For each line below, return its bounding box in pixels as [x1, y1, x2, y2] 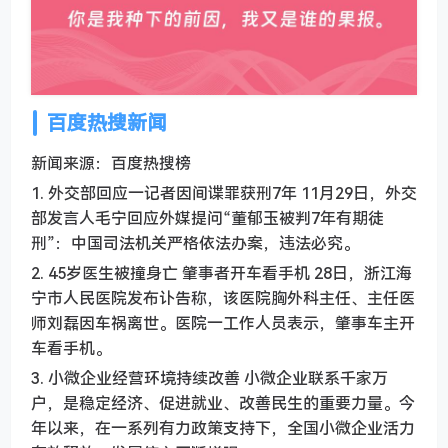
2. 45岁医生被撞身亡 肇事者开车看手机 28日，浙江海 [31, 262, 412, 285]
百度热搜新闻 [47, 109, 167, 137]
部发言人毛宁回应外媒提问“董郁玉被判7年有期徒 [31, 207, 384, 230]
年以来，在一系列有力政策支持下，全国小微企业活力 [31, 417, 415, 440]
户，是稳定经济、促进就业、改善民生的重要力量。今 [31, 392, 415, 415]
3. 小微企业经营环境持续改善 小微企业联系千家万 [31, 367, 388, 390]
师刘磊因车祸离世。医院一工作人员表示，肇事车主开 [31, 312, 415, 335]
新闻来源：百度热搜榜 [31, 152, 191, 175]
